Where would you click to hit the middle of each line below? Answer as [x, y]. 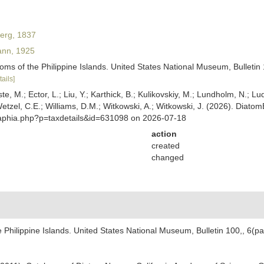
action [164, 134]
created [165, 146]
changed [167, 157]
